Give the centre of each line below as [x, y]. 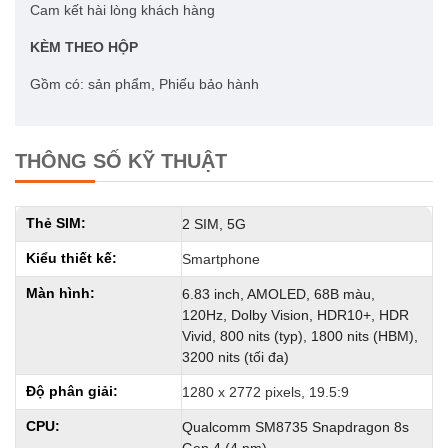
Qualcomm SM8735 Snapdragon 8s [295, 427]
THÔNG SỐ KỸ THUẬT [121, 161]
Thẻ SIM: [56, 223]
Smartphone [221, 259]
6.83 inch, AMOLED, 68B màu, [278, 294]
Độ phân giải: [72, 391]
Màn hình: [60, 293]
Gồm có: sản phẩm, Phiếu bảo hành [144, 84]
